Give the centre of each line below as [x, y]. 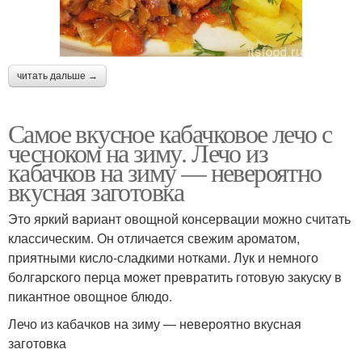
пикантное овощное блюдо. [90, 296]
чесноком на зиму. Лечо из [138, 152]
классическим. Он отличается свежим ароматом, [154, 238]
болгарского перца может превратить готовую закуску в [175, 276]
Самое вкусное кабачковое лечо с [170, 133]
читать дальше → [57, 76]
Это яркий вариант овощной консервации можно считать [179, 218]
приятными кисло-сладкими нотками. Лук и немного [163, 257]
